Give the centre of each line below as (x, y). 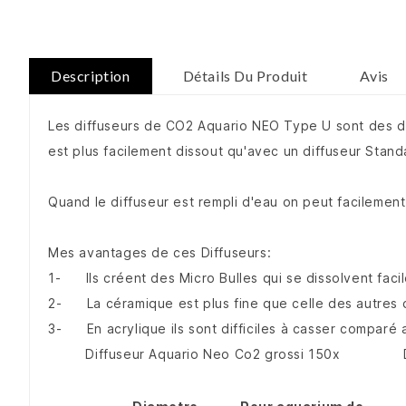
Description (91, 76)
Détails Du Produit (245, 76)
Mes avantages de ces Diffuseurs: (160, 253)
